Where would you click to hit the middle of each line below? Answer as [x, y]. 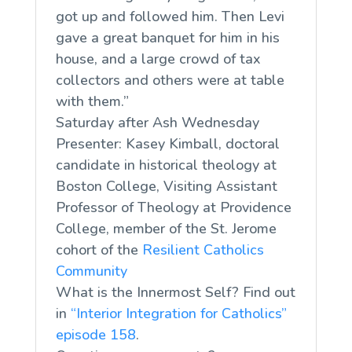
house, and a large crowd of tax [158, 59]
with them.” [92, 101]
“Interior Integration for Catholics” [178, 313]
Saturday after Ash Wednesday [157, 122]
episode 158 [95, 334]
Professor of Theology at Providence [173, 207]
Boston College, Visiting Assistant [166, 186]
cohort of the [99, 249]
